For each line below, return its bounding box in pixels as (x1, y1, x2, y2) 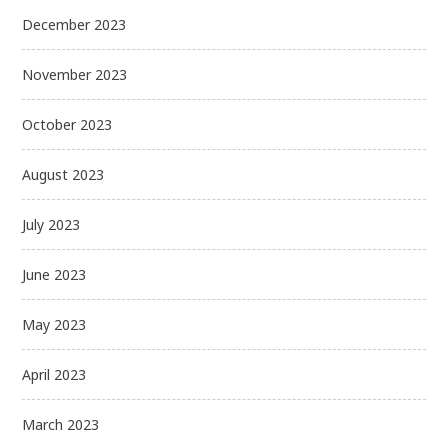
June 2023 (22, 264, 87, 284)
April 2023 (22, 364, 87, 384)
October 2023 (22, 114, 113, 134)
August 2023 (22, 164, 105, 184)
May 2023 (22, 314, 87, 334)
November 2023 (22, 64, 128, 84)
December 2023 (22, 14, 127, 34)
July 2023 (22, 214, 81, 234)
